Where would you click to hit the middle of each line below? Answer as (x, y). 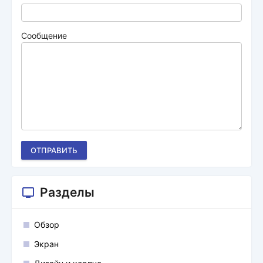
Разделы (67, 192)
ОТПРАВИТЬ (54, 150)
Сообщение (44, 36)
